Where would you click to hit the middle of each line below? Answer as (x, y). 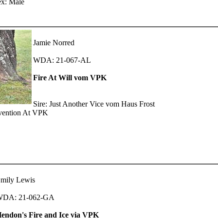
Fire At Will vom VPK (70, 77)
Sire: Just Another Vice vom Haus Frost (94, 104)
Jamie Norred (54, 42)
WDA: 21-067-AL (62, 60)
